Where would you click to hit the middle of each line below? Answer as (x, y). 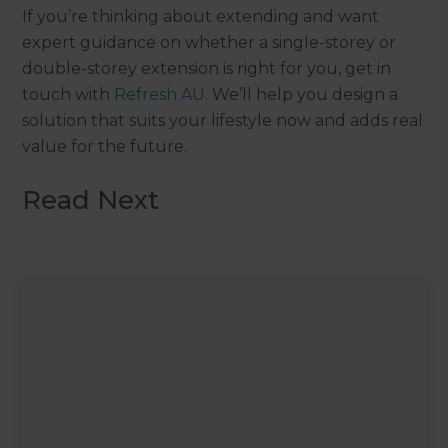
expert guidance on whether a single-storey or (209, 43)
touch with (68, 95)
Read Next (91, 200)
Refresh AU (160, 95)
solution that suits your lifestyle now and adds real (223, 121)
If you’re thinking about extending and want (201, 17)
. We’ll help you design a (302, 95)
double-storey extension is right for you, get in (207, 69)
